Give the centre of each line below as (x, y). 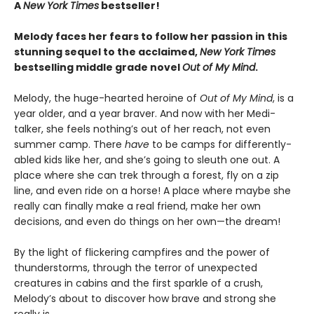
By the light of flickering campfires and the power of (142, 253)
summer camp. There (69, 145)
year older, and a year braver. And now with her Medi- (145, 114)
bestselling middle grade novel (98, 68)
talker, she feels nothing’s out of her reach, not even (142, 129)
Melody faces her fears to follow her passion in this (151, 37)
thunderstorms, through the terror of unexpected (136, 268)
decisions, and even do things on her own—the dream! (147, 222)
